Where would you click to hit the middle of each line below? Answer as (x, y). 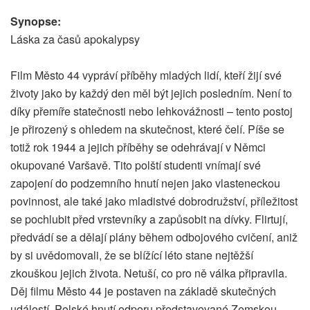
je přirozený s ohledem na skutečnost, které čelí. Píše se (147, 129)
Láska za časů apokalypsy (75, 39)
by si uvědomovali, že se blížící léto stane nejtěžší (132, 255)
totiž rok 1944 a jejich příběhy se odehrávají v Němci (138, 147)
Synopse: (36, 21)
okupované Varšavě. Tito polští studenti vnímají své (136, 165)
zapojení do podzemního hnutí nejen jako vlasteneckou (145, 183)
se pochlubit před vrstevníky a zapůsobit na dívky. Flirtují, (149, 219)
